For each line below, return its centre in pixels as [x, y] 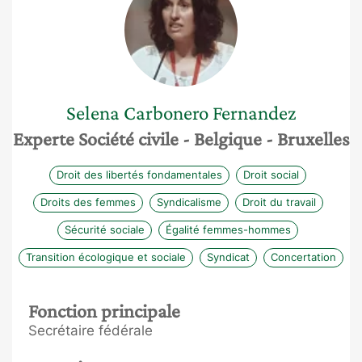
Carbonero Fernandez [210, 113]
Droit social [271, 174]
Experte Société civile [98, 139]
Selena [93, 113]
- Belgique [222, 139]
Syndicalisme [189, 202]
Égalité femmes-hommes [228, 229]
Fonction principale [104, 311]
